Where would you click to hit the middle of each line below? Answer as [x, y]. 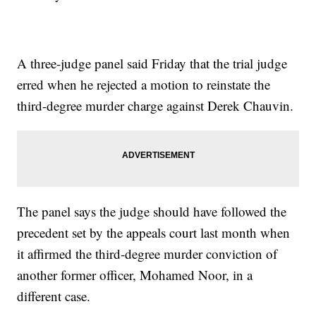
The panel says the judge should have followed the [152, 211]
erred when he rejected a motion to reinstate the [144, 84]
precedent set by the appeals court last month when [154, 232]
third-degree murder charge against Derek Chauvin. [156, 105]
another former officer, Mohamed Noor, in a [135, 274]
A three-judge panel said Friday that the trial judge [152, 63]
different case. [54, 296]
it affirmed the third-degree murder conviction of [147, 253]
